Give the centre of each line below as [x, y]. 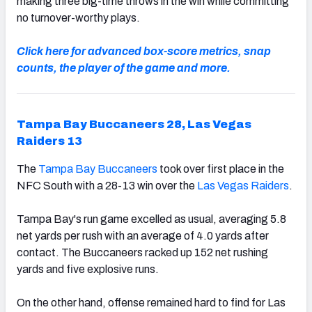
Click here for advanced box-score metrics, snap [144, 51]
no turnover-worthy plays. [78, 17]
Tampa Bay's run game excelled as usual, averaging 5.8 [151, 219]
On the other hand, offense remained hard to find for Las [151, 302]
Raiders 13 [49, 141]
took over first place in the [221, 169]
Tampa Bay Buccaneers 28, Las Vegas [134, 124]
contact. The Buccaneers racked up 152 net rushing [142, 252]
